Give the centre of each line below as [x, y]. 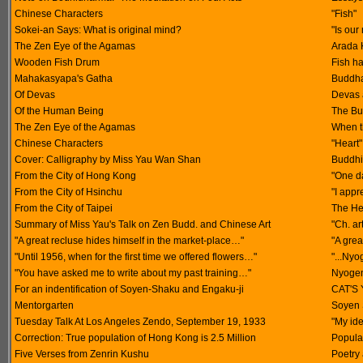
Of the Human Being [59, 111]
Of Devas [35, 95]
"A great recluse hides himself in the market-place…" [129, 241]
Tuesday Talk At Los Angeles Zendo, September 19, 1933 [140, 322]
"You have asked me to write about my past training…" [133, 273]
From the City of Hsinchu [68, 192]
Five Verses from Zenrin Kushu [82, 354]
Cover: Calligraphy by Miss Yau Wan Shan [108, 160]
